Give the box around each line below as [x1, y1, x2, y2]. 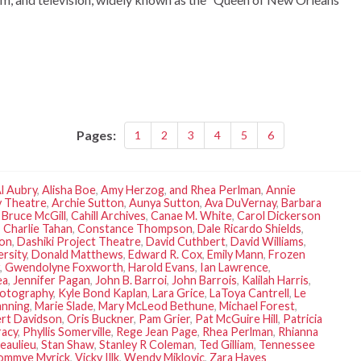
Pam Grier [139, 311, 190, 326]
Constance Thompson [77, 221, 193, 235]
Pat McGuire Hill [195, 311, 278, 326]
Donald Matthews [31, 247, 123, 261]
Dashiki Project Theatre [17, 234, 141, 248]
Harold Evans [128, 259, 195, 274]
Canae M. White [151, 208, 232, 222]
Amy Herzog [101, 182, 164, 197]
